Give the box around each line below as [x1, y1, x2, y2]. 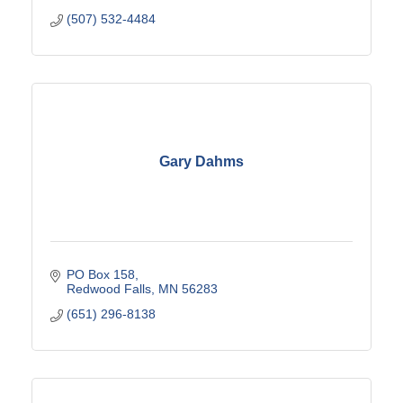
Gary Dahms [159, 154, 244, 170]
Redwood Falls [66, 281, 151, 296]
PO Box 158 [66, 266, 135, 282]
